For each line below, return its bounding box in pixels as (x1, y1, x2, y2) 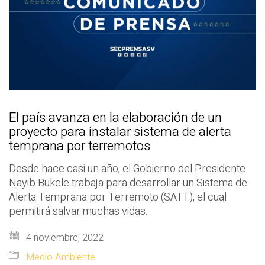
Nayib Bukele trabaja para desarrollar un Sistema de (9, 174, 247, 191)
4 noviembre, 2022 (24, 230, 104, 245)
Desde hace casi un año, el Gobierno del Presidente (9, 160, 245, 177)
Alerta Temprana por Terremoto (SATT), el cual (9, 189, 227, 205)
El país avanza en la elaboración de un (9, 108, 222, 127)
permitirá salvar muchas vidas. (9, 203, 148, 219)
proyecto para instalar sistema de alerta (9, 122, 231, 141)
